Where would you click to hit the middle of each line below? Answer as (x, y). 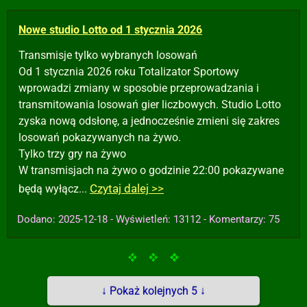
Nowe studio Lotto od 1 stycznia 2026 (110, 30)
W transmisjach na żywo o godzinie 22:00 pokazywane (151, 170)
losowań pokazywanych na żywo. (100, 137)
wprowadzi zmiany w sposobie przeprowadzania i (139, 88)
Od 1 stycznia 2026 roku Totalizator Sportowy (129, 72)
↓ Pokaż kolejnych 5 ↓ (153, 291)
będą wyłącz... (54, 189)
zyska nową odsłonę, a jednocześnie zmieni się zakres (149, 121)
